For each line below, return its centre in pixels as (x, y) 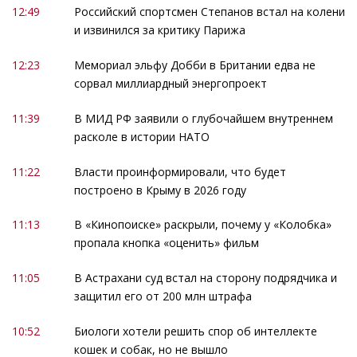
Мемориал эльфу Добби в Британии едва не (194, 65)
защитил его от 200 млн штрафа (163, 296)
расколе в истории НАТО (141, 136)
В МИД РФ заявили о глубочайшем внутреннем (203, 118)
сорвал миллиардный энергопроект (170, 83)
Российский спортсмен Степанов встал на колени (209, 11)
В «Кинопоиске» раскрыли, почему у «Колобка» (202, 225)
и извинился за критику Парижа (159, 29)
